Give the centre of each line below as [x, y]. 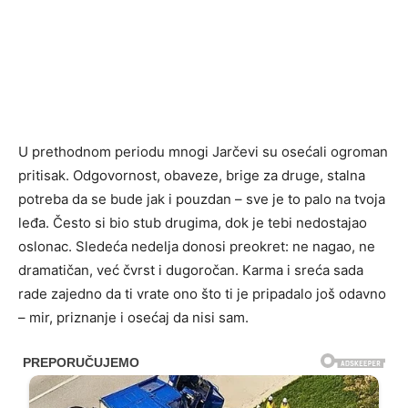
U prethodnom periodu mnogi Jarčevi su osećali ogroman [203, 152]
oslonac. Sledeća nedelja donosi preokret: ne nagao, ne [197, 246]
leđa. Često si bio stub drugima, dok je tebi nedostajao [193, 223]
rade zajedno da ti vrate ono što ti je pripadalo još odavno [202, 294]
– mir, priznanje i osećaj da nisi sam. [133, 317]
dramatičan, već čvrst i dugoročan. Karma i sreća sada [191, 270]
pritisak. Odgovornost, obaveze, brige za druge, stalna [192, 175]
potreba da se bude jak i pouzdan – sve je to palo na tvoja [202, 199]
